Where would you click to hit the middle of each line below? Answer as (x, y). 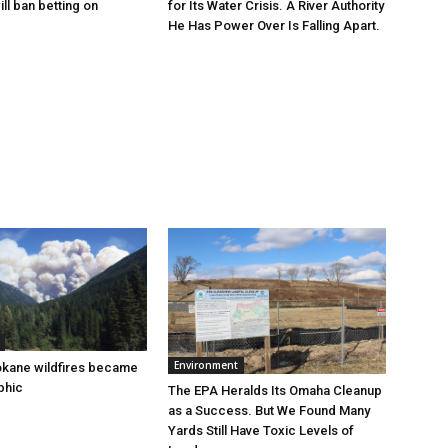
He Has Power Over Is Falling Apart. (274, 26)
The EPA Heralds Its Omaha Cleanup (275, 390)
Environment (206, 364)
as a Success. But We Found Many (269, 410)
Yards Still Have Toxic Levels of (261, 430)
